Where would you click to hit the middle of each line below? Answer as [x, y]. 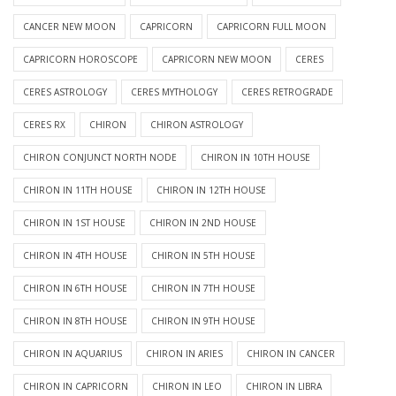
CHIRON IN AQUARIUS [72, 354]
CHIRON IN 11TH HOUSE [78, 190]
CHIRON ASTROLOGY [197, 125]
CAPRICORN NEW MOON [217, 60]
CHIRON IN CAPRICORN [76, 387]
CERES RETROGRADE [287, 92]
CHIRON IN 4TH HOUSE [75, 256]
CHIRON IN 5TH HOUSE [203, 256]
